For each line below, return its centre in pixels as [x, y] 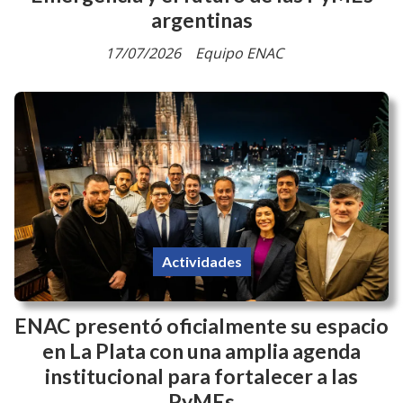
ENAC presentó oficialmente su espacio [201, 326]
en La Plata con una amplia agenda [201, 351]
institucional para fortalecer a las [201, 376]
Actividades [201, 261]
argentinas [201, 20]
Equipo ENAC [239, 53]
